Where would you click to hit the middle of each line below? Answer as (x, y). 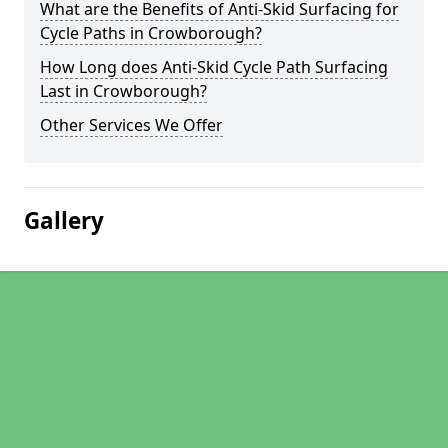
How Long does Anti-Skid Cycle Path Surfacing (214, 67)
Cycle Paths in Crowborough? (151, 33)
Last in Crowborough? (123, 91)
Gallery (64, 220)
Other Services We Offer (131, 125)
